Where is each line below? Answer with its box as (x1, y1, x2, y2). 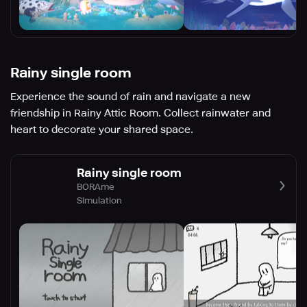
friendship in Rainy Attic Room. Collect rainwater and (10, 107, 271, 120)
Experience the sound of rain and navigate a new (10, 90, 251, 103)
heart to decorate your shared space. (10, 123, 193, 136)
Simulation (77, 195, 122, 206)
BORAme (77, 181, 114, 192)
